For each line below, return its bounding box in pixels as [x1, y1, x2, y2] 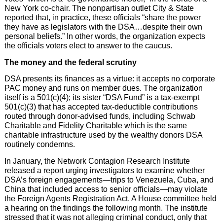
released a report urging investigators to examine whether [4, 166, 205, 175]
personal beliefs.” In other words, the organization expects [4, 32, 205, 41]
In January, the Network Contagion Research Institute [4, 156, 190, 165]
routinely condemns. [4, 140, 75, 149]
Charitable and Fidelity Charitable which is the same [4, 121, 187, 130]
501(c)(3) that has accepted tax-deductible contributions [4, 103, 198, 111]
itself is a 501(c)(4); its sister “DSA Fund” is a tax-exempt [4, 93, 199, 102]
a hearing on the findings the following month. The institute [4, 203, 208, 212]
